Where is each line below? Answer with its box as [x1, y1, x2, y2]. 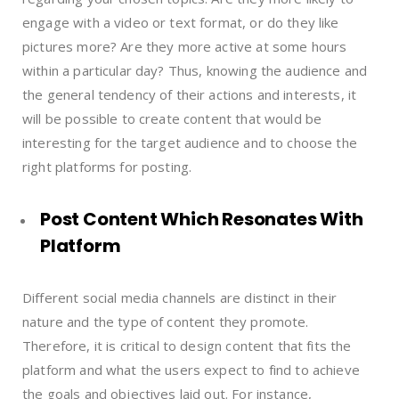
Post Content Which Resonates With [40, 206, 363, 232]
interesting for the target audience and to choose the [22, 133, 357, 151]
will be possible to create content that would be [22, 109, 322, 127]
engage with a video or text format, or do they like [22, 12, 339, 31]
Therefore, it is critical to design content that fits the [22, 336, 352, 354]
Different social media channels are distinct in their [22, 288, 337, 306]
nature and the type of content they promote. [22, 312, 309, 330]
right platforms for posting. [22, 157, 192, 175]
